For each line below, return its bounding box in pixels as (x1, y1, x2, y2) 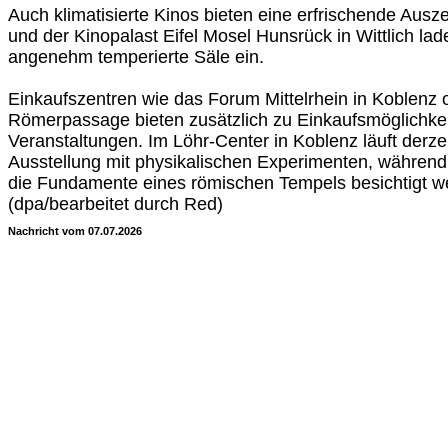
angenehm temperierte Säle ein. (8, 47, 264, 67)
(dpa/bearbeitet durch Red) (8, 194, 223, 214)
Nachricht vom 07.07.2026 (8, 225, 142, 237)
